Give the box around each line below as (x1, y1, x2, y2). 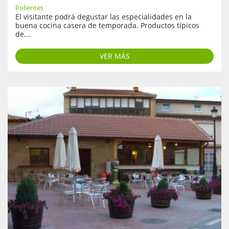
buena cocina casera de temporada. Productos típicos (15, 20, 199, 30)
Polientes (15, 3, 43, 12)
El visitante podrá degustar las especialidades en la (15, 11, 192, 21)
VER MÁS (99, 51, 130, 61)
